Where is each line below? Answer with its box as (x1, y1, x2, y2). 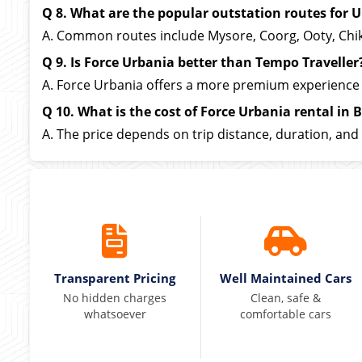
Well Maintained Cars (220, 270, 352, 286)
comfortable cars (240, 306, 332, 322)
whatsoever (83, 306, 146, 322)
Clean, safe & (250, 290, 322, 305)
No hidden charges (63, 290, 167, 305)
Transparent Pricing (54, 270, 176, 286)
